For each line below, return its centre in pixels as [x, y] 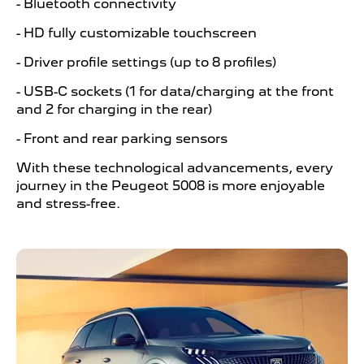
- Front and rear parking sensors [122, 138]
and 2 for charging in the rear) [114, 109]
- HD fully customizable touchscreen [136, 32]
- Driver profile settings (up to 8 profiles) [146, 62]
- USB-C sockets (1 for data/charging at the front [175, 91]
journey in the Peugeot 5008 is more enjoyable [171, 185]
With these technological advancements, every [175, 167]
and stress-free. [68, 203]
